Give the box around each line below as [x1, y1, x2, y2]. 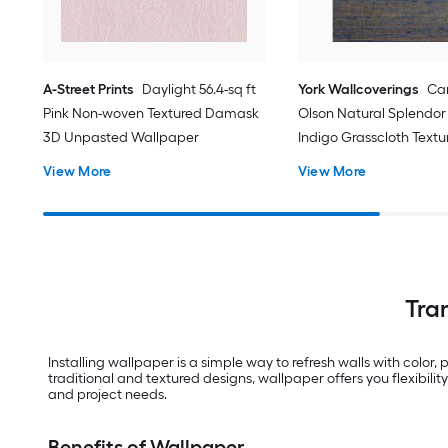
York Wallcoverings [297, 80, 418, 98]
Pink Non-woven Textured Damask [43, 104, 260, 122]
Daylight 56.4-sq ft [142, 80, 257, 98]
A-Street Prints [43, 80, 134, 98]
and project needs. [48, 386, 167, 404]
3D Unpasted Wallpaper [43, 128, 200, 146]
